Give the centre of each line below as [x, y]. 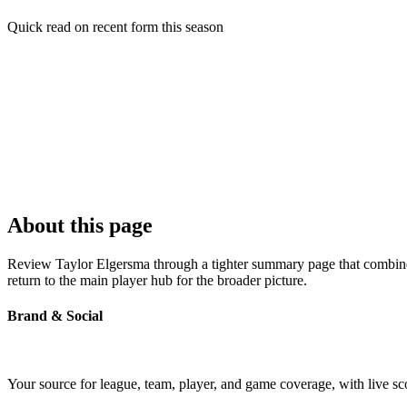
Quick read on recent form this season [115, 26]
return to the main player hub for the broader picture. [157, 280]
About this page [80, 225]
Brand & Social [55, 315]
